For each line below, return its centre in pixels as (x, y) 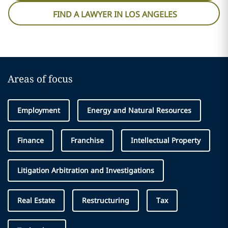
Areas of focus (40, 79)
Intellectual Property (166, 140)
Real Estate (36, 200)
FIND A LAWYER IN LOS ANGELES (115, 14)
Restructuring (106, 200)
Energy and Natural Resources (139, 110)
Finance (31, 140)
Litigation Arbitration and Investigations (86, 170)
